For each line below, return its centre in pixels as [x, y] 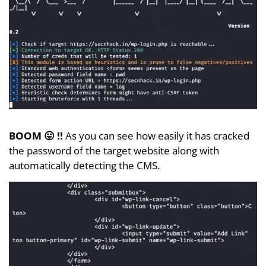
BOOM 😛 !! [36, 135]
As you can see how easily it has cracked [156, 135]
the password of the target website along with [114, 150]
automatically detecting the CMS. [84, 165]
